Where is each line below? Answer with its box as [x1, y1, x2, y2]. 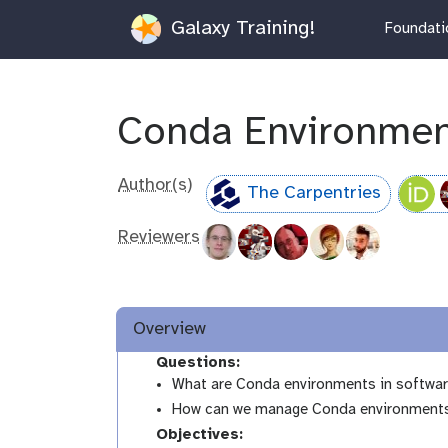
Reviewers [118, 227, 200, 247]
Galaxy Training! [164, 17, 315, 39]
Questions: [150, 355, 240, 372]
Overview [133, 320, 207, 340]
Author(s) [118, 175, 193, 195]
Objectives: [150, 427, 243, 444]
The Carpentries [247, 184, 382, 204]
